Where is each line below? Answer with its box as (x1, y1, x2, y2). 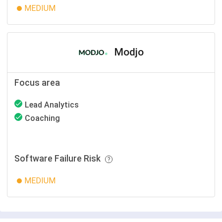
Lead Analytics (25, 100, 79, 110)
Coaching (25, 113, 60, 123)
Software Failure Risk (14, 154, 103, 164)
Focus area (14, 78, 60, 88)
